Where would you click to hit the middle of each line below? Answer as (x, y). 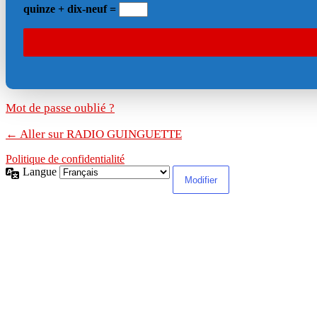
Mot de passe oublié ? (60, 108)
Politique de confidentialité (65, 159)
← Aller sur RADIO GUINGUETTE (94, 134)
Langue (41, 172)
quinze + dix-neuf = (71, 9)
